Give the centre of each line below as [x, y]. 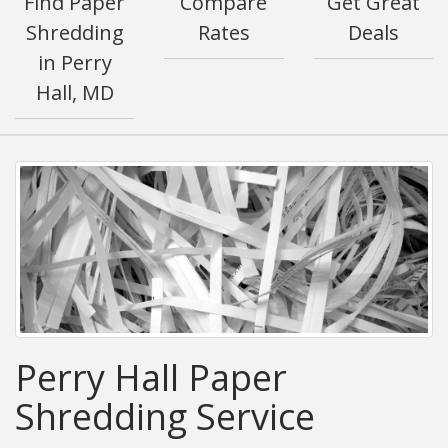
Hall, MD [74, 93]
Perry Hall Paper [151, 377]
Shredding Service [165, 416]
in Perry [74, 63]
